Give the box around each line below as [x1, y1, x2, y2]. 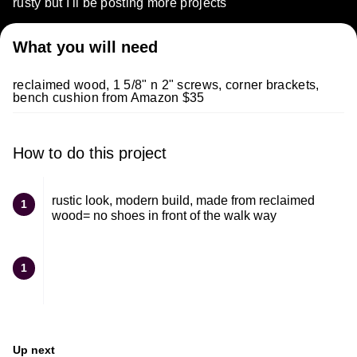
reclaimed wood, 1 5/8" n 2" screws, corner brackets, [13, 78, 320, 92]
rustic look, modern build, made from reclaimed [52, 194, 315, 208]
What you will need [13, 38, 158, 57]
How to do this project [13, 144, 167, 163]
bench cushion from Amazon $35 [13, 91, 205, 105]
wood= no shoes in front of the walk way [52, 209, 277, 223]
